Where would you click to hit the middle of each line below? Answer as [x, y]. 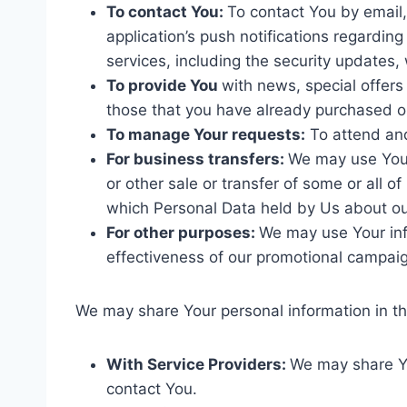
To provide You [164, 85]
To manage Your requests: [206, 134]
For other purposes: [183, 232]
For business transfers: [197, 159]
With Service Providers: [198, 364]
